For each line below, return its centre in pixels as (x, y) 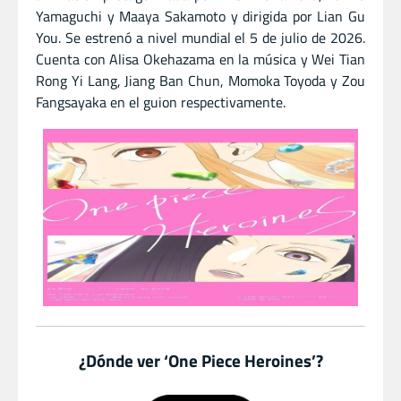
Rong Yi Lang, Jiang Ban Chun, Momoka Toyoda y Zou (200, 80)
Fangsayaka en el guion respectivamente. (161, 102)
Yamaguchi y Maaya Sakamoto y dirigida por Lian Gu (200, 16)
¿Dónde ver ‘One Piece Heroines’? (200, 360)
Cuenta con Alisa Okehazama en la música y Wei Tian (200, 59)
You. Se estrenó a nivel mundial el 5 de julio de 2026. (200, 37)
